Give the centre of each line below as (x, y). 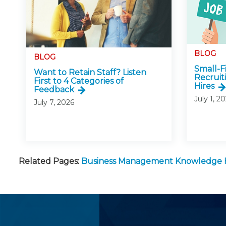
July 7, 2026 (54, 102)
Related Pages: (49, 161)
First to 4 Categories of (79, 81)
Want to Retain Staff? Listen (90, 72)
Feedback (54, 89)
